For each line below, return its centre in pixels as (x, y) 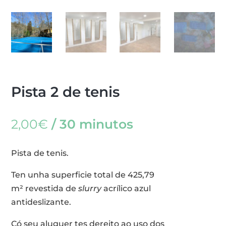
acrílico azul (126, 189)
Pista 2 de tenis (66, 92)
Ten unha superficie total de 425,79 (83, 175)
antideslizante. (41, 202)
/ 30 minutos (91, 124)
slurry (90, 189)
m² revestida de (45, 189)
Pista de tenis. (40, 153)
